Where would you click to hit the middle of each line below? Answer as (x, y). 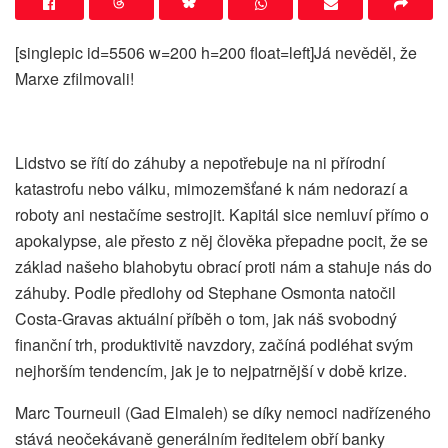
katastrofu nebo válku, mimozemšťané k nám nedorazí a (211, 188)
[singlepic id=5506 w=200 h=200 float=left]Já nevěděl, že (216, 52)
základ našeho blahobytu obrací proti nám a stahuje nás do (223, 266)
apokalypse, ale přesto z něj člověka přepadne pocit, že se (221, 240)
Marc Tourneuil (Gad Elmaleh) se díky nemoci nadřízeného (223, 412)
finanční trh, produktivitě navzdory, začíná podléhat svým (214, 344)
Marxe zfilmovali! (74, 78)
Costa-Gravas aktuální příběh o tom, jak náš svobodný (206, 318)
